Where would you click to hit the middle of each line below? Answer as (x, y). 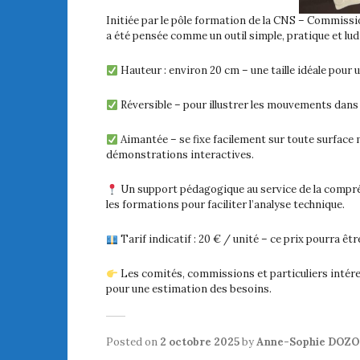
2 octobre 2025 (200, 342)
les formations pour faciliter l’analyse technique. (225, 205)
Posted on (133, 342)
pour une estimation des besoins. (189, 289)
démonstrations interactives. (180, 155)
